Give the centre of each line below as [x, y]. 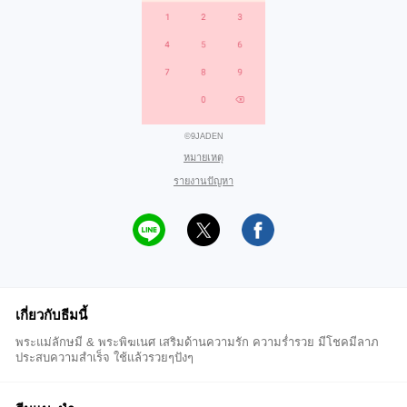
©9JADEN [203, 136]
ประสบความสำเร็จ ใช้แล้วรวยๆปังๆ [104, 357]
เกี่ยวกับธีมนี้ [51, 315]
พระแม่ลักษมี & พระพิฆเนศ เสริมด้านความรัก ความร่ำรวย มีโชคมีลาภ [197, 342]
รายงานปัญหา [203, 181]
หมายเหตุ [203, 157]
